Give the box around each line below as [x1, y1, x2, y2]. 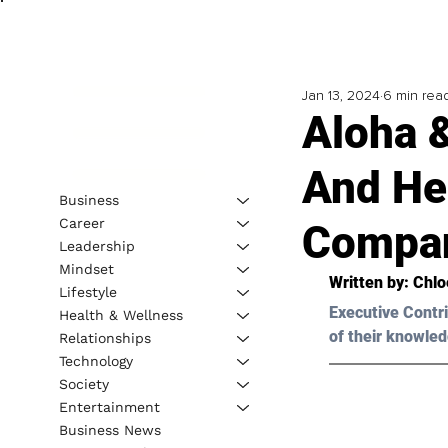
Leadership [58, 237, 135, 254]
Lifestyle [58, 283, 117, 300]
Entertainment [58, 398, 160, 415]
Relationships [58, 329, 151, 346]
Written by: [328, 273, 413, 293]
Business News [58, 421, 161, 438]
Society [58, 375, 109, 392]
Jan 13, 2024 [301, 87, 380, 105]
